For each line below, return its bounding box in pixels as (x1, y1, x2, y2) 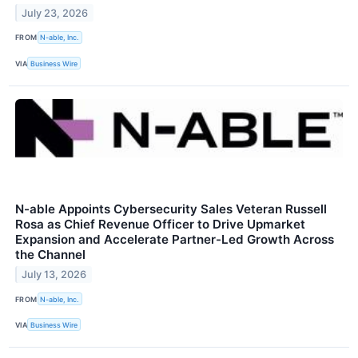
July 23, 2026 (22, 6, 89, 19)
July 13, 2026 (22, 268, 87, 280)
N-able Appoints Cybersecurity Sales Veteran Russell (15, 201, 327, 217)
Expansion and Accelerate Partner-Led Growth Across (15, 232, 334, 248)
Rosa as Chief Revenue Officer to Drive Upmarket (15, 217, 305, 233)
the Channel (15, 247, 86, 263)
